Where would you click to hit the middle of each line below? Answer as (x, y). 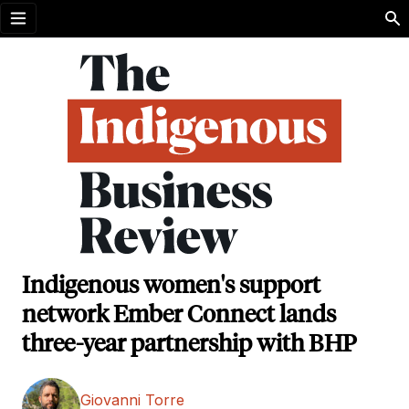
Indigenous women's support (171, 286)
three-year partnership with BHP (189, 345)
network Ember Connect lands (179, 315)
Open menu (58, 28)
